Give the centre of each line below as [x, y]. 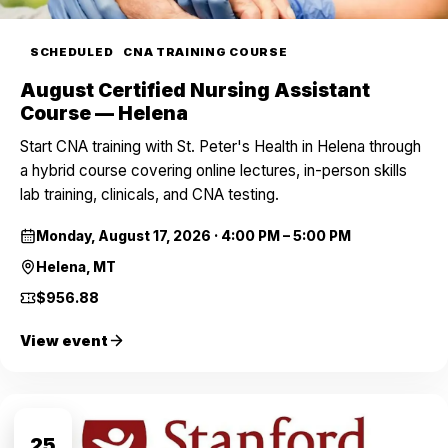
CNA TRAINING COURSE [205, 52]
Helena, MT [76, 267]
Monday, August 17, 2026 [123, 236]
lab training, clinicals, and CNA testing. [149, 195]
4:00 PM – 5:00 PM [286, 236]
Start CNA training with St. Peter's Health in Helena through [220, 147]
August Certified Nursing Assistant [195, 91]
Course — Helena [104, 114]
